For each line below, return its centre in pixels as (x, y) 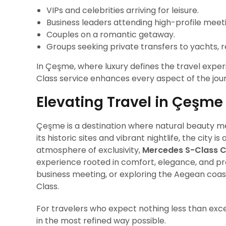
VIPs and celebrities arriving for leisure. (123, 10)
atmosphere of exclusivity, (89, 150)
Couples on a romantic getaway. (111, 35)
